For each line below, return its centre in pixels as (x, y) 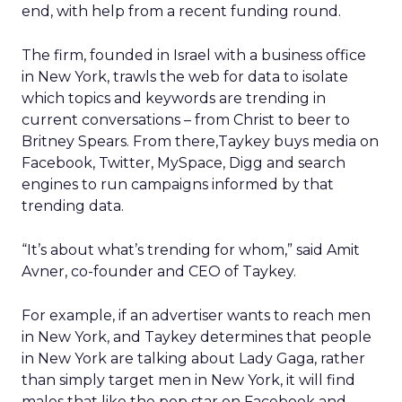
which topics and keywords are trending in (174, 98)
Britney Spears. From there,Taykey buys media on (200, 141)
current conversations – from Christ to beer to (186, 120)
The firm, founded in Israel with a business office (194, 55)
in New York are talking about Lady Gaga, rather (193, 358)
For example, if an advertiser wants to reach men (196, 315)
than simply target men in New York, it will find (188, 380)
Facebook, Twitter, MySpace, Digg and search (184, 163)
